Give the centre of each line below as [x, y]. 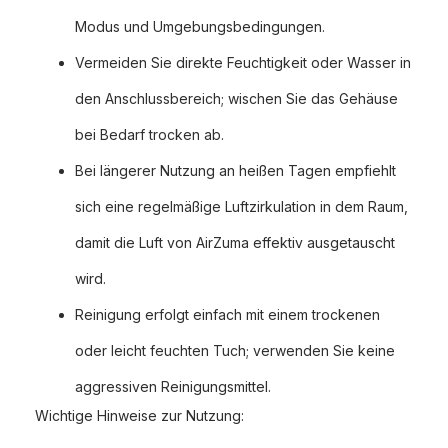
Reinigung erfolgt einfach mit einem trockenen [227, 315]
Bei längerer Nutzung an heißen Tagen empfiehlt [235, 171]
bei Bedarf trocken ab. [149, 135]
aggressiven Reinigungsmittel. [173, 387]
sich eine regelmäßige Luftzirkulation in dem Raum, [241, 207]
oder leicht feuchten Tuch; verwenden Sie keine [235, 351]
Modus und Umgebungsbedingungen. [200, 27]
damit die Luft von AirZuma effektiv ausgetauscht [235, 243]
